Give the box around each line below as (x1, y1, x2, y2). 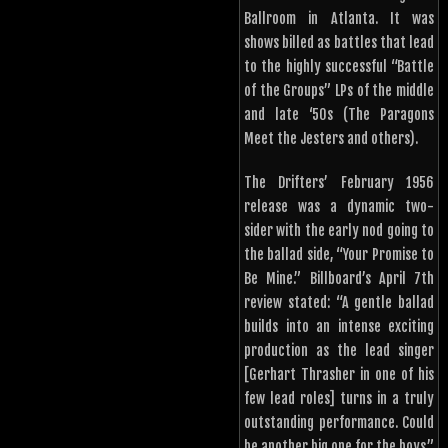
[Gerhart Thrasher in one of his (244, 366, 434, 384)
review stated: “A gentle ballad (244, 294, 434, 312)
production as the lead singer (244, 342, 434, 360)
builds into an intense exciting (244, 318, 434, 336)
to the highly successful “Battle (244, 58, 434, 76)
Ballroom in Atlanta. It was (244, 10, 434, 28)
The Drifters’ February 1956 (244, 174, 434, 192)
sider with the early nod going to (244, 222, 434, 240)
